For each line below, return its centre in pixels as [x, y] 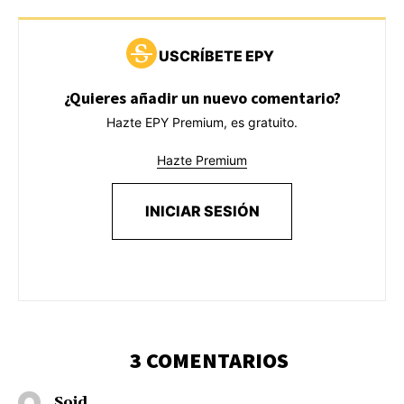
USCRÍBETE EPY [216, 56]
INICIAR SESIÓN [202, 211]
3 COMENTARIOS [209, 361]
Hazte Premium [202, 161]
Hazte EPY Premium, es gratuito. [202, 123]
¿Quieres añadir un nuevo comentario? [202, 98]
